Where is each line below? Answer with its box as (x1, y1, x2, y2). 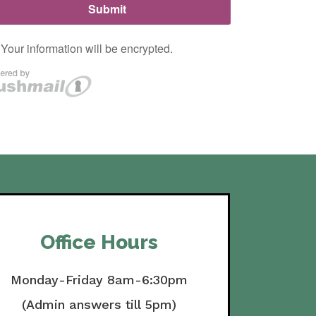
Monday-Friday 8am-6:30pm (11, 272, 188, 287)
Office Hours (40, 230, 159, 254)
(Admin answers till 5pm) (22, 296, 177, 312)
